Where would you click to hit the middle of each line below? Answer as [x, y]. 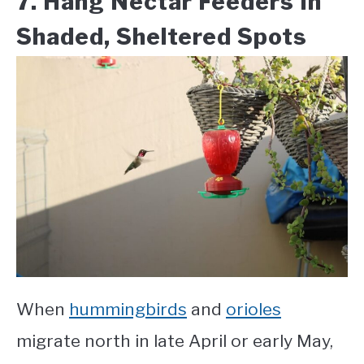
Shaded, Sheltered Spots [162, 36]
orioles [253, 309]
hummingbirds [128, 309]
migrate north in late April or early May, [175, 340]
